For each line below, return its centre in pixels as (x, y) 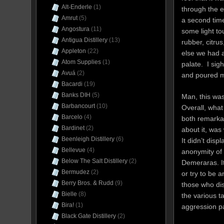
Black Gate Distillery (89, 216)
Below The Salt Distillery (94, 161)
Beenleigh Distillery (88, 139)
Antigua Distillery (84, 40)
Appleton (74, 51)
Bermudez (75, 172)
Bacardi (72, 84)
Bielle (69, 194)
